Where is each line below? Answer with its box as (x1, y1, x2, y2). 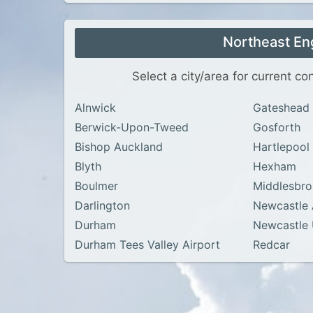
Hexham (253, 159, 297, 173)
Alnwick (75, 101, 116, 115)
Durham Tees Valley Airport (75, 238, 220, 252)
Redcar (253, 238, 291, 252)
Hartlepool (253, 140, 310, 154)
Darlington (75, 198, 130, 212)
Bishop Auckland (75, 140, 163, 154)
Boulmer (75, 179, 118, 193)
